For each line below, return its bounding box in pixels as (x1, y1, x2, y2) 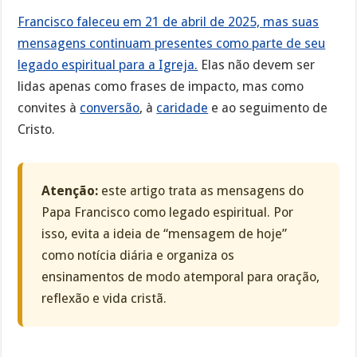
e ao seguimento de (208, 100, 328, 116)
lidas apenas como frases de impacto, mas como (18, 79, 304, 95)
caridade (156, 100, 209, 116)
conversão (80, 100, 140, 116)
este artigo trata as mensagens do (98, 183, 304, 199)
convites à (18, 100, 80, 116)
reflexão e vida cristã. (41, 291, 167, 307)
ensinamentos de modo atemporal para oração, (41, 269, 320, 285)
